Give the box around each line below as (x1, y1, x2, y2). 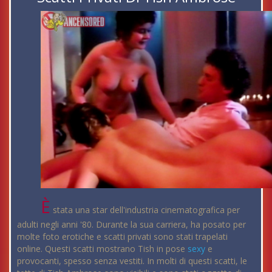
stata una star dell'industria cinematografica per (50, 203, 240, 216)
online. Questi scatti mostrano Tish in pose (17, 242, 188, 254)
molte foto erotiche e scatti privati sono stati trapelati (17, 230, 228, 242)
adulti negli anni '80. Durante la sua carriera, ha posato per (17, 218, 246, 230)
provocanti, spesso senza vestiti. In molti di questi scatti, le (17, 254, 247, 267)
